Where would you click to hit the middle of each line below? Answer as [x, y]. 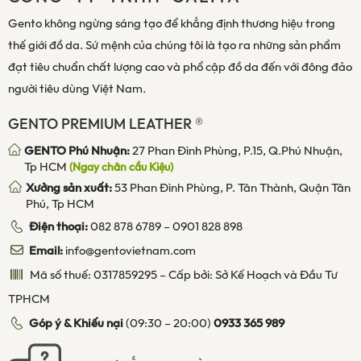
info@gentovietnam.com [129, 251]
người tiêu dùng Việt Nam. [77, 89]
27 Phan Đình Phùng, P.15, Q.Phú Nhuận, [236, 151]
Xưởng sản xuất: [69, 188]
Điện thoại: [58, 227]
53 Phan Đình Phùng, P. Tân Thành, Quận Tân [232, 188]
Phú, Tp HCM [60, 204]
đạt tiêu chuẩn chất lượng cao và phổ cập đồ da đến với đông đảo [180, 67]
